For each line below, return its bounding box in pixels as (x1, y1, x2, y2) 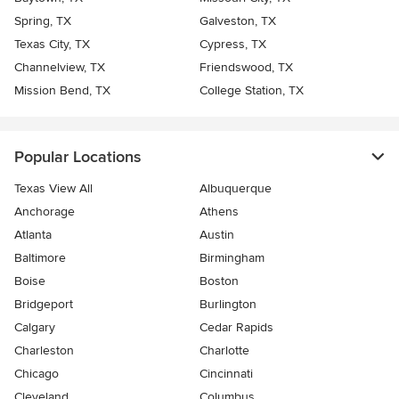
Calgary (14, 320, 55, 336)
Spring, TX (14, 13, 71, 29)
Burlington (199, 297, 256, 313)
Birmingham (199, 250, 265, 266)
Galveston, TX (199, 13, 276, 29)
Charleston (14, 343, 74, 359)
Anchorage (14, 204, 75, 220)
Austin (199, 227, 234, 243)
